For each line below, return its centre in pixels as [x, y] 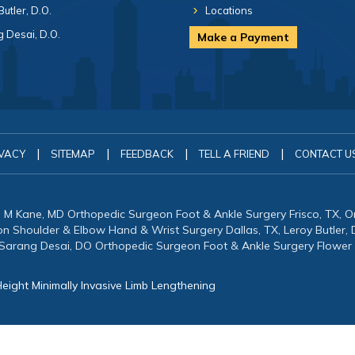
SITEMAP [73, 154]
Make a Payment [243, 37]
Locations [229, 10]
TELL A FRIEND [234, 154]
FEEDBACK [147, 154]
